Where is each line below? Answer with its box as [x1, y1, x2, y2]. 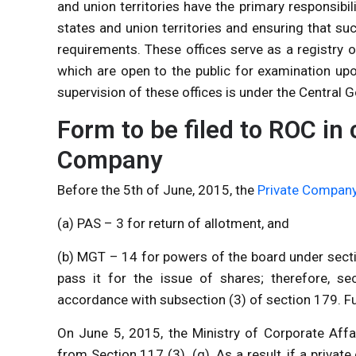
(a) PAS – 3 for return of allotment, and [57, 215, 292, 231]
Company [57, 145, 162, 175]
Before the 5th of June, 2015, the [57, 181, 257, 198]
